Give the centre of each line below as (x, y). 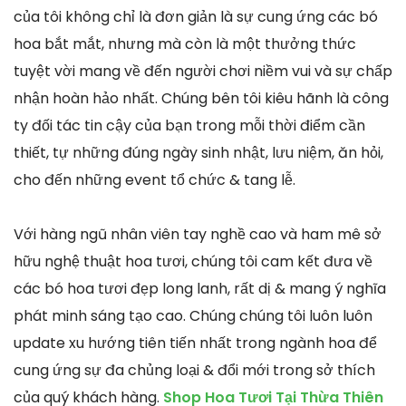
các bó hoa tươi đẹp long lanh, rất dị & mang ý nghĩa (200, 288)
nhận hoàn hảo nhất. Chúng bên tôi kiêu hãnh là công (201, 98)
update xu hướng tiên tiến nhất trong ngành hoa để (195, 343)
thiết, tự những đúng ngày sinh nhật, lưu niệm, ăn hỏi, (198, 152)
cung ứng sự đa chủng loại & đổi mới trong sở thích (194, 370)
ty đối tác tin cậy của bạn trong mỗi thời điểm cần (189, 125)
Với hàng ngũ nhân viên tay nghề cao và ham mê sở (198, 234)
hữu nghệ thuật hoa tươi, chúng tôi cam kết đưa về (193, 261)
